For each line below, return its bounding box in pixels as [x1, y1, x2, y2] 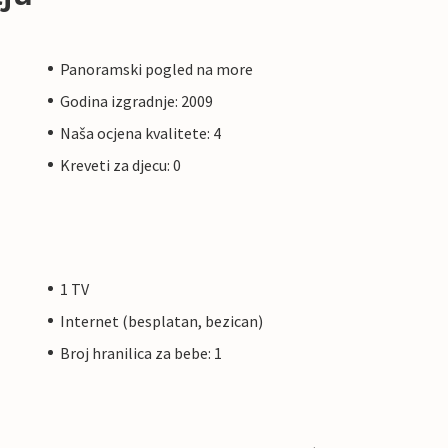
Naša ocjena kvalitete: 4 [60, 122, 221, 143]
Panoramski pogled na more [60, 58, 253, 79]
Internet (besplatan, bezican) [60, 310, 263, 331]
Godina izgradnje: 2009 [60, 90, 213, 111]
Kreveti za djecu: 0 [60, 154, 181, 175]
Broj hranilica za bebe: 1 [60, 342, 222, 363]
